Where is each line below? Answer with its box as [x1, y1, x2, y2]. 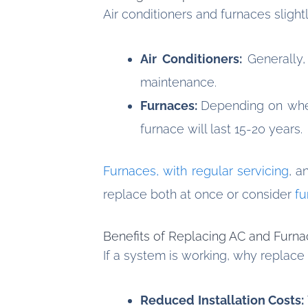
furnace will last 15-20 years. [140, 122, 302, 137]
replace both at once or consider [103, 187, 295, 202]
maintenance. [140, 75, 217, 90]
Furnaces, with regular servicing [103, 164, 289, 179]
